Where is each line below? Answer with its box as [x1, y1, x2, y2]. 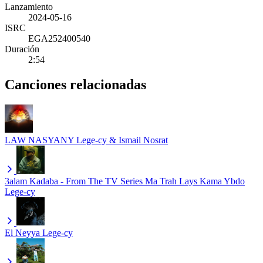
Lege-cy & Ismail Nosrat [76, 134, 168, 145]
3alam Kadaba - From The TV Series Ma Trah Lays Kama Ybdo [5, 176, 245, 186]
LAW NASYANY [5, 134, 74, 145]
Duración [5, 43, 39, 54]
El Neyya [5, 227, 40, 238]
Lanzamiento [5, 1, 53, 12]
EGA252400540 [28, 33, 90, 43]
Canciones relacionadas [5, 76, 146, 92]
